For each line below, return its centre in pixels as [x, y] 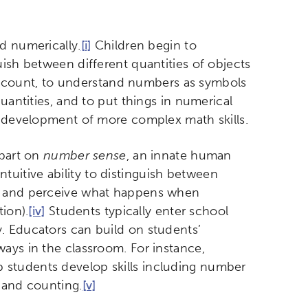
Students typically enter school [137, 211]
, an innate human [179, 156]
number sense [85, 156]
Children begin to [144, 46]
